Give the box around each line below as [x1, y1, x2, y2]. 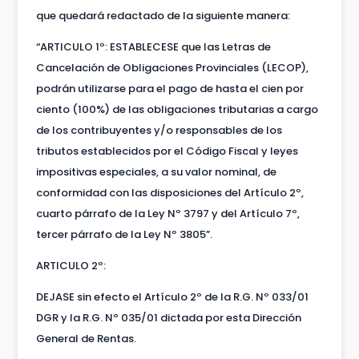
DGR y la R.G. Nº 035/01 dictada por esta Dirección [35, 309, 301, 325]
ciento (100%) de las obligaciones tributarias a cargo [35, 101, 318, 117]
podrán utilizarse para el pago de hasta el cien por [35, 80, 304, 96]
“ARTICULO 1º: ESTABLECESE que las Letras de [35, 38, 271, 54]
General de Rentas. [35, 330, 136, 346]
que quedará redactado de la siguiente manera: [35, 7, 290, 23]
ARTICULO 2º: [35, 257, 106, 273]
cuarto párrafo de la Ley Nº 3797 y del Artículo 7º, [35, 205, 300, 221]
